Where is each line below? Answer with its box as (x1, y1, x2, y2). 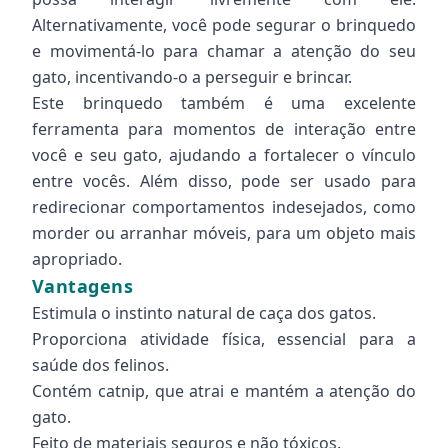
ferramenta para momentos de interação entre (32, 118, 416, 140)
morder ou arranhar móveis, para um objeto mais (32, 222, 416, 244)
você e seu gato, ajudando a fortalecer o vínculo (32, 144, 416, 166)
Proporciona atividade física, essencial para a (32, 328, 416, 350)
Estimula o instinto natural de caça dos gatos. (32, 302, 376, 324)
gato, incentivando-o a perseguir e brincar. (32, 66, 352, 88)
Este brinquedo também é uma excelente (32, 92, 416, 114)
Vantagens (32, 274, 134, 298)
